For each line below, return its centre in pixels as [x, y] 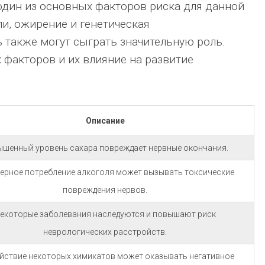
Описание [105, 121]
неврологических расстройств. [105, 232]
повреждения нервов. [105, 190]
